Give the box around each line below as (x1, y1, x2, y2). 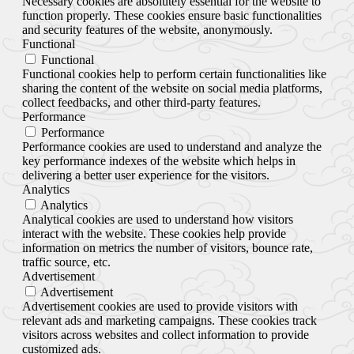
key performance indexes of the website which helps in (22, 153, 296, 168)
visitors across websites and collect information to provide (22, 327, 309, 341)
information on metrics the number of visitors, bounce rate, (22, 240, 313, 254)
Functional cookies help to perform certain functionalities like (22, 66, 326, 81)
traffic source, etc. (22, 254, 111, 269)
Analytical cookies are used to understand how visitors (22, 212, 293, 226)
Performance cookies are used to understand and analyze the (22, 139, 322, 153)
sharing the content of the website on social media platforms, (22, 81, 322, 95)
